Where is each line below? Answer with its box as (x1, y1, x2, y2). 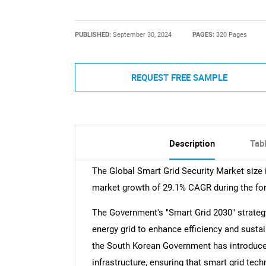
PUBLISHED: (74, 30, 113, 39)
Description (169, 137, 215, 150)
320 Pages (216, 30, 248, 39)
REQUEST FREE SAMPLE (131, 71, 227, 83)
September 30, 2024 (112, 30, 172, 39)
